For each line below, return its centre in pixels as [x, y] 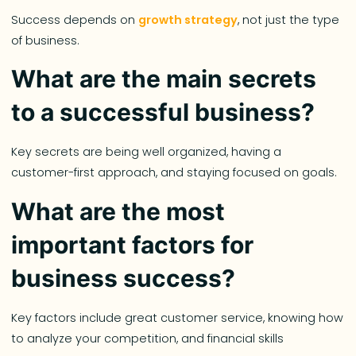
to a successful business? [163, 112]
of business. [46, 40]
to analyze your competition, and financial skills [148, 338]
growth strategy [188, 19]
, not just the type [289, 19]
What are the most [118, 211]
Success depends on [75, 19]
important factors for [133, 244]
